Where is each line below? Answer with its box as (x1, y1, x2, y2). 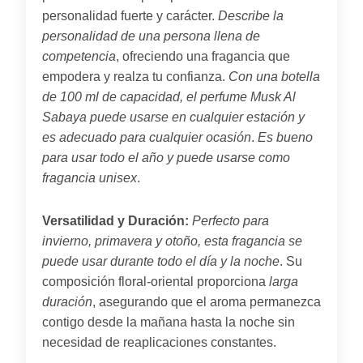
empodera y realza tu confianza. (42, 69, 228, 83)
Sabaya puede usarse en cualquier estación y (42, 109, 305, 124)
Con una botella (228, 69, 320, 83)
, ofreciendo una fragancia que (116, 49, 290, 63)
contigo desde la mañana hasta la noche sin (42, 314, 295, 329)
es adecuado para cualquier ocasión (42, 130, 251, 144)
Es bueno (258, 130, 313, 144)
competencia (42, 49, 116, 63)
